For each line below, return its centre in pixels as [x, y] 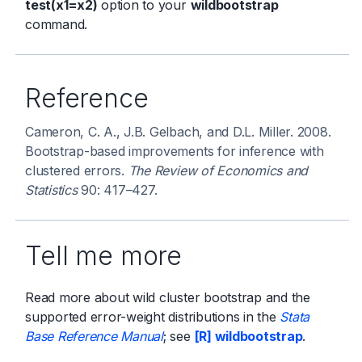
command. [57, 24]
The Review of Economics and [218, 170]
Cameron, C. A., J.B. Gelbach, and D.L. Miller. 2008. [178, 131]
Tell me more [104, 255]
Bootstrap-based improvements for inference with [175, 151]
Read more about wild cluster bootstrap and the [168, 297]
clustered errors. [77, 170]
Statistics [51, 189]
